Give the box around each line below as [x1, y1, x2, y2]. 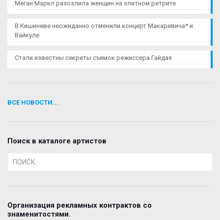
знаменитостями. [7, 209, 71, 219]
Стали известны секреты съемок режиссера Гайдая [15, 54, 172, 61]
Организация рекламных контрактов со [7, 200, 152, 210]
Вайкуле [15, 31, 39, 39]
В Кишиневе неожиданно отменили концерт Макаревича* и [15, 22, 193, 29]
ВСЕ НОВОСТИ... [7, 98, 58, 106]
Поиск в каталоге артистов [7, 136, 107, 145]
